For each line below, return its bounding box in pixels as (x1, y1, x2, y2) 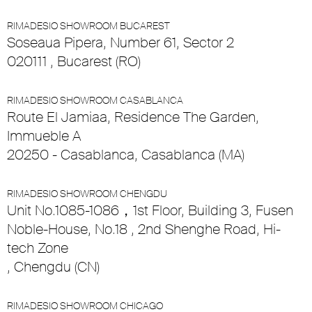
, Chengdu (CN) (7, 258, 100, 276)
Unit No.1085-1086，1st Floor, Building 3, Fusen (7, 201, 293, 220)
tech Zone (7, 239, 68, 258)
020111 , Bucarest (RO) (7, 52, 141, 71)
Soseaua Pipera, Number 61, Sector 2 (7, 33, 234, 52)
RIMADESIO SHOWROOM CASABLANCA (7, 94, 183, 107)
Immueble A (7, 127, 81, 146)
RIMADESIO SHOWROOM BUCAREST (7, 19, 170, 33)
